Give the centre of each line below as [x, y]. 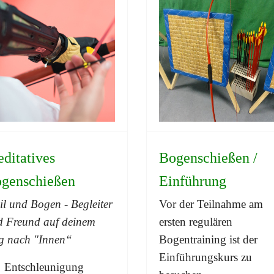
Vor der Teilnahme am [211, 204]
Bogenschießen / [208, 157]
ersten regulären [196, 221]
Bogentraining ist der [208, 239]
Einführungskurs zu [206, 257]
